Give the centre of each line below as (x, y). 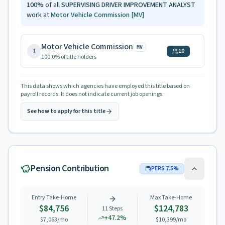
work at (38, 15)
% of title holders (76, 57)
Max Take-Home (171, 198)
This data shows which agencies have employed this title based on (105, 86)
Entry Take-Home (54, 198)
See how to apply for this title (66, 111)
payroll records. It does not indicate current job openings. (92, 94)
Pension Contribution (70, 168)
